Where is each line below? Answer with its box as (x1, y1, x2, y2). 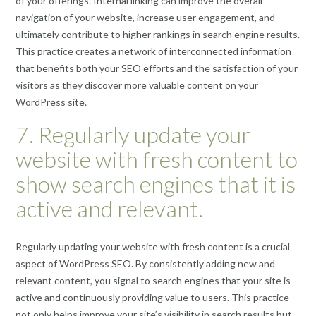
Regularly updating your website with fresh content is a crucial (16, 241, 290, 253)
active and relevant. (16, 194, 203, 222)
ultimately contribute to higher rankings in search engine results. (16, 28, 300, 41)
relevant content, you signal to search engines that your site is (16, 274, 291, 287)
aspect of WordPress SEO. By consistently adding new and (16, 257, 275, 270)
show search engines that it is (16, 169, 296, 197)
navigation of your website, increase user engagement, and (16, 11, 275, 24)
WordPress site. (16, 96, 87, 109)
